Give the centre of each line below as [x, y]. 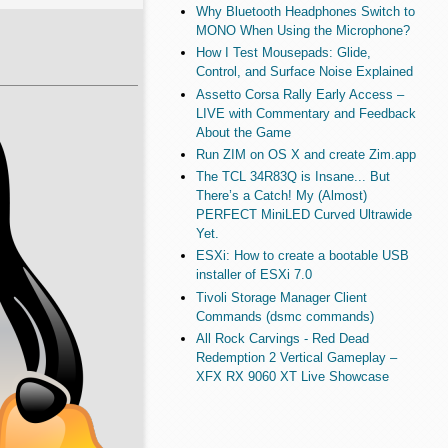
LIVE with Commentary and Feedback [305, 113]
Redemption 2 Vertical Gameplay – [296, 357]
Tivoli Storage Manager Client [281, 297]
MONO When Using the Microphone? [302, 31]
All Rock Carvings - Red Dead [282, 338]
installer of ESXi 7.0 [253, 275]
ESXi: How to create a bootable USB [302, 256]
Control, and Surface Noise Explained [304, 72]
